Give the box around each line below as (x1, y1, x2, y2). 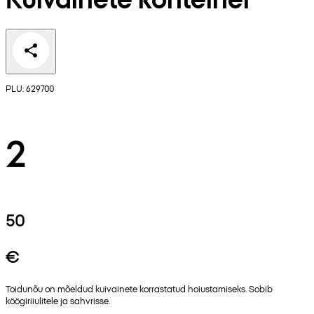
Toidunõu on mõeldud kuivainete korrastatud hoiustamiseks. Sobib (6, 282, 273, 295)
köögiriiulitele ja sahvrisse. (6, 294, 110, 307)
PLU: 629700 (6, 82, 54, 95)
